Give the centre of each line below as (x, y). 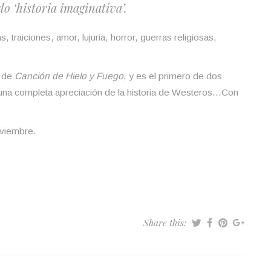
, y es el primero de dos (173, 76)
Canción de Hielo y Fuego (69, 76)
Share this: (166, 222)
